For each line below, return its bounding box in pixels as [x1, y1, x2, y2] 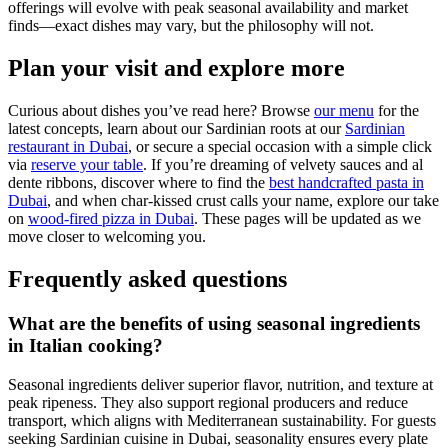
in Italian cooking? [8, 334, 163, 356]
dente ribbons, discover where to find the [8, 174, 269, 191]
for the [374, 102, 419, 119]
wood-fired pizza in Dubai [28, 210, 194, 227]
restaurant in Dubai [8, 138, 128, 155]
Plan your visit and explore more [8, 55, 345, 82]
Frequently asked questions [8, 265, 287, 292]
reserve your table [31, 156, 143, 173]
